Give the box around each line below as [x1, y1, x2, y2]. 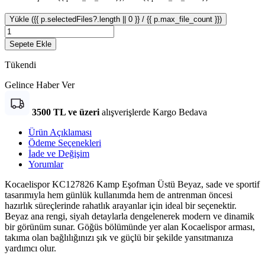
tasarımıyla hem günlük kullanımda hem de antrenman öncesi [5, 189, 232, 200]
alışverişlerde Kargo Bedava [102, 106, 207, 117]
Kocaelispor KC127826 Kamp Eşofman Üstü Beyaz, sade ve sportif [5, 179, 260, 189]
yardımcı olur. [5, 243, 56, 253]
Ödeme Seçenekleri [28, 137, 101, 148]
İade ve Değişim [28, 148, 89, 159]
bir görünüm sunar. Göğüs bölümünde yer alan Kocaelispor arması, [5, 221, 255, 232]
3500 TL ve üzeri [32, 106, 102, 117]
